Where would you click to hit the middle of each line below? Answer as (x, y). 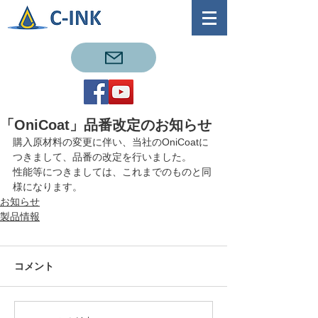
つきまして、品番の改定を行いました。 (102, 157)
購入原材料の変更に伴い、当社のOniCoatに (111, 142)
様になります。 (48, 187)
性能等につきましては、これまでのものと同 (112, 172)
